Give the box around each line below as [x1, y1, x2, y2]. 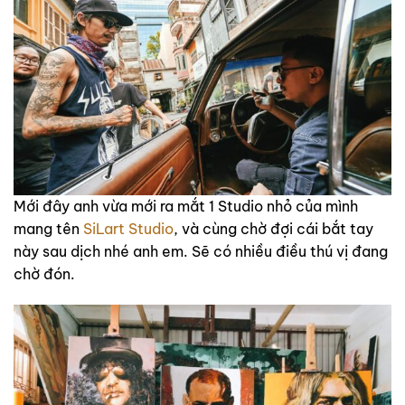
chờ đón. [14, 264, 75, 283]
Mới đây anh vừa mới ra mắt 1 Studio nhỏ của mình [14, 196, 358, 215]
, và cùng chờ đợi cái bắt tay [174, 219, 373, 238]
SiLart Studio [83, 219, 174, 238]
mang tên [14, 219, 83, 238]
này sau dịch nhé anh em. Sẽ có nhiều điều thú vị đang [14, 241, 388, 260]
